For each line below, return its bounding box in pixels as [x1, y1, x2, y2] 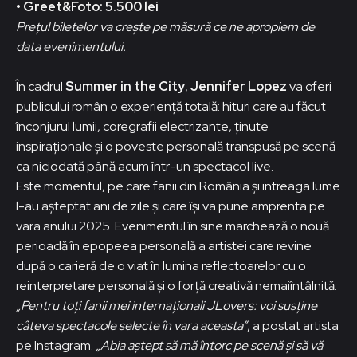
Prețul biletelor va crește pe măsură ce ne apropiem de [16, 18, 315, 35]
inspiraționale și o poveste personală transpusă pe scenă [16, 137, 335, 155]
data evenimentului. [16, 37, 126, 55]
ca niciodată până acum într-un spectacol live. [16, 157, 273, 175]
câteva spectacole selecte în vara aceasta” [16, 316, 247, 334]
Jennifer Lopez [190, 77, 287, 95]
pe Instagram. [16, 336, 96, 354]
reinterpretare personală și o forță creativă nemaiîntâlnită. [16, 277, 337, 294]
